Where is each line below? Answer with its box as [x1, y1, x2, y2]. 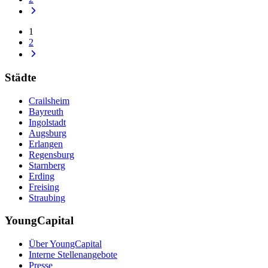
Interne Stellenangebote [29, 249, 117, 260]
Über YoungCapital [29, 239, 102, 249]
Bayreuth [29, 106, 63, 117]
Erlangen [29, 138, 63, 149]
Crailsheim [29, 95, 69, 106]
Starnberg [29, 160, 65, 170]
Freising [29, 181, 59, 192]
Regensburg [29, 149, 74, 160]
